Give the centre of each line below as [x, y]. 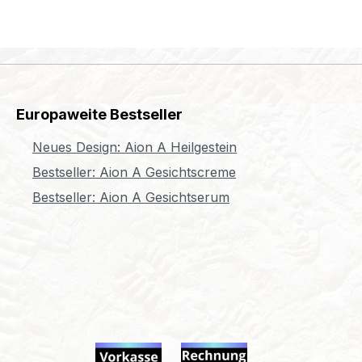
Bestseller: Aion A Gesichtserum [131, 197]
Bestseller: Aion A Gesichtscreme [134, 172]
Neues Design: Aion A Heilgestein [135, 147]
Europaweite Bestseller [99, 114]
